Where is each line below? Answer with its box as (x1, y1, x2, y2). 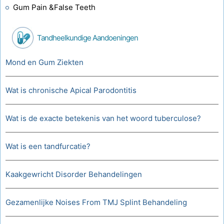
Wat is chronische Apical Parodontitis (5, 85, 136, 95)
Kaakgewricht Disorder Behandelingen (5, 169, 142, 179)
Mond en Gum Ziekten (5, 57, 83, 67)
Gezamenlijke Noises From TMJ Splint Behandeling (5, 197, 187, 207)
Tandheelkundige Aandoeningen (37, 33, 138, 42)
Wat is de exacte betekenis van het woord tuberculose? (5, 113, 201, 123)
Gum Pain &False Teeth (13, 2, 95, 12)
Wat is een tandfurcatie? (5, 141, 90, 151)
